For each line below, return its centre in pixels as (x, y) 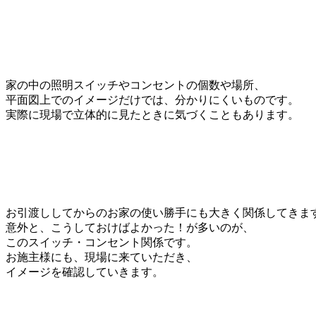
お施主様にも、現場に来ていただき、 (102, 257)
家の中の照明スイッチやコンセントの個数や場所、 (135, 85)
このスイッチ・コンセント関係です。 (102, 242)
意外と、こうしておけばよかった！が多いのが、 (130, 227)
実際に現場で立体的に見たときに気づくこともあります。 (152, 114)
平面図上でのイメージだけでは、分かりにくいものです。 (152, 99)
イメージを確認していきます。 (85, 272)
